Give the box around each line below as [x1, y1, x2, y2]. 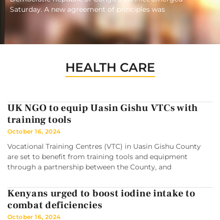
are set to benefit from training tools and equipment [7, 152, 188, 162]
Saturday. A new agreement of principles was [10, 5, 165, 14]
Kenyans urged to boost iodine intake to [7, 187, 195, 200]
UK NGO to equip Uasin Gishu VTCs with [7, 102, 198, 115]
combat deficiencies [7, 199, 103, 212]
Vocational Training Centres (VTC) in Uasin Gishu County [7, 142, 201, 151]
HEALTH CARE [65, 60, 155, 75]
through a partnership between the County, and [7, 163, 171, 172]
